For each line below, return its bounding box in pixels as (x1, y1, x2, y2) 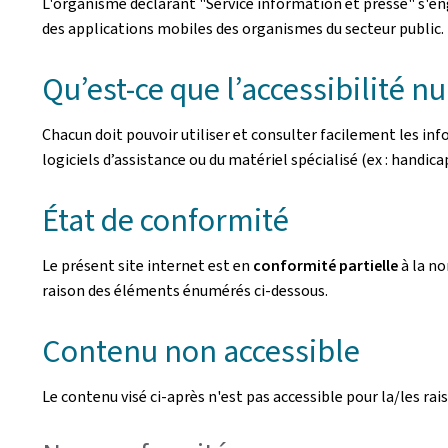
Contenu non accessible (42, 330, 360, 372)
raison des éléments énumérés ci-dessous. (42, 280, 328, 301)
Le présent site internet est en (42, 255, 253, 276)
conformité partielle (253, 255, 398, 276)
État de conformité (42, 199, 289, 241)
